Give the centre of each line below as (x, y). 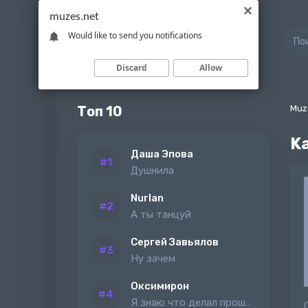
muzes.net (74, 17)
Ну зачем (153, 258)
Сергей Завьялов (175, 242)
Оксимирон (160, 286)
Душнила (152, 170)
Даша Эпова (162, 154)
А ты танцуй (161, 214)
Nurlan (147, 198)
